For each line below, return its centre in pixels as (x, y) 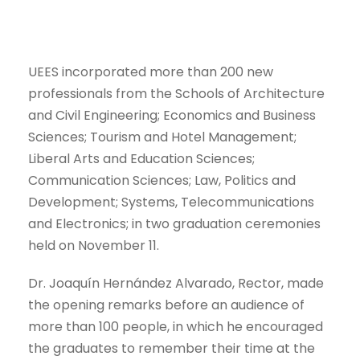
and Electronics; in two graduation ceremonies (174, 223)
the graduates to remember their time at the (172, 348)
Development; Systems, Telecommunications (171, 202)
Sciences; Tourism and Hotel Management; (162, 137)
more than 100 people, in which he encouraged (176, 326)
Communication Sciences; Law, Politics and (162, 180)
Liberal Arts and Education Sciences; (141, 158)
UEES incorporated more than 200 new (151, 72)
